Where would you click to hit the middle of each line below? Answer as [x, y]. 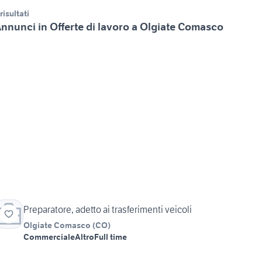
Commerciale [49, 237]
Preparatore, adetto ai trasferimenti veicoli [108, 210]
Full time [111, 237]
